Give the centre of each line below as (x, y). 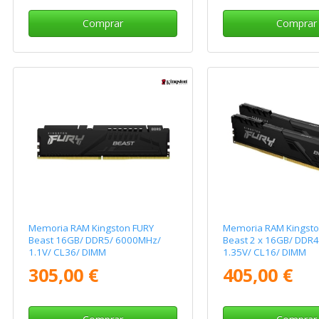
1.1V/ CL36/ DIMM (68, 252)
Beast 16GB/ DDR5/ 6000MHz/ (95, 240)
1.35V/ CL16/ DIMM (264, 252)
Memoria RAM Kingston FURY (91, 228)
